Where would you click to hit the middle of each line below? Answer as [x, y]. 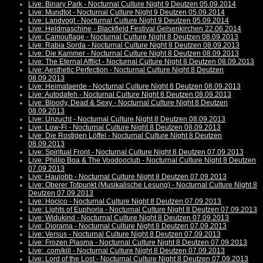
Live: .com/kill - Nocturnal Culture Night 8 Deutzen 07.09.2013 [127, 251]
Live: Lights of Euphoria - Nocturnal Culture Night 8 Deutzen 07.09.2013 [143, 210]
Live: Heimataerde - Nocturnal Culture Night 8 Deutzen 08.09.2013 [134, 87]
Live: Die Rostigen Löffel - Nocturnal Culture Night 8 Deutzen [125, 136]
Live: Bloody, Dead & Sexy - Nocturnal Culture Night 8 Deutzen [128, 103]
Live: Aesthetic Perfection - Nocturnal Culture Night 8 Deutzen [126, 70]
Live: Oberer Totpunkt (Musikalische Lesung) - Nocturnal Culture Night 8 [143, 185]
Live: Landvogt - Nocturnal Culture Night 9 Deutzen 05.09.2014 [129, 21]
